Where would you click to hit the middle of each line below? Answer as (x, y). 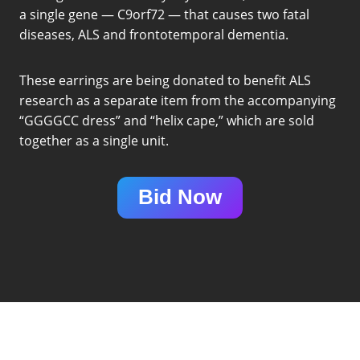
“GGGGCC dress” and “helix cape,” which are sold (167, 120)
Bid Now (180, 197)
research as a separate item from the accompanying (178, 100)
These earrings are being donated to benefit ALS (165, 80)
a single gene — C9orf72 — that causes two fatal (164, 14)
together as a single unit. (94, 140)
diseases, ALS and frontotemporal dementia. (154, 34)
